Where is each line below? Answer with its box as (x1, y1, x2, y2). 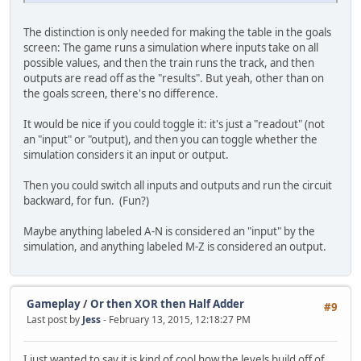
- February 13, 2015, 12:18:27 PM (103, 312, 251, 326)
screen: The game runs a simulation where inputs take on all (23, 40, 318, 56)
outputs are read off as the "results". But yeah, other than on (23, 71, 324, 86)
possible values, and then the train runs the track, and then (23, 56, 314, 71)
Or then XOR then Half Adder (90, 296, 244, 311)
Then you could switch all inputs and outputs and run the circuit (23, 178, 332, 193)
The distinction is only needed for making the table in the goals (23, 25, 331, 40)
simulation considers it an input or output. (23, 147, 229, 163)
